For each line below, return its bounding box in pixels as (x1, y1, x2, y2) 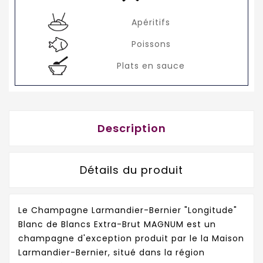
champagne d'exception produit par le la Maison (18, 232, 244, 245)
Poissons (131, 38, 171, 50)
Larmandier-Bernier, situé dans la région (18, 247, 205, 259)
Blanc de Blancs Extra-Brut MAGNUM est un (18, 218, 216, 231)
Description (97, 121, 166, 136)
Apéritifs (131, 16, 171, 28)
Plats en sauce (117, 59, 186, 72)
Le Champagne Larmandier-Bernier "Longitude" (18, 204, 237, 217)
